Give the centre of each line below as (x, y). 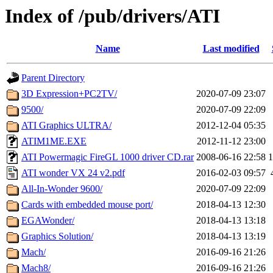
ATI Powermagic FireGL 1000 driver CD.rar (108, 157)
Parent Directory (53, 78)
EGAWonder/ (48, 221)
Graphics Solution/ (57, 236)
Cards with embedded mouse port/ (87, 205)
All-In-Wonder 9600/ (62, 189)
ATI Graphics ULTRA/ (66, 126)
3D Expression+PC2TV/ (69, 94)
